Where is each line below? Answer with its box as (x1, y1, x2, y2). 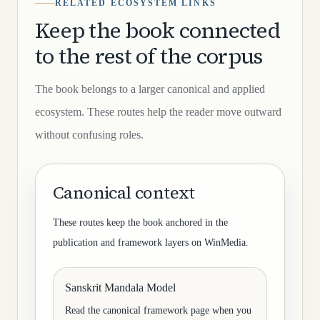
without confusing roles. (35, 129, 144, 141)
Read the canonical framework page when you (65, 305, 251, 316)
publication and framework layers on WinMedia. (53, 237, 249, 248)
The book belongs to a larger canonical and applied (35, 83, 265, 95)
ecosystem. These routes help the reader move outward (35, 106, 281, 118)
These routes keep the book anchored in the (53, 217, 228, 228)
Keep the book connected (35, 16, 280, 45)
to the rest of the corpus (35, 41, 263, 71)
